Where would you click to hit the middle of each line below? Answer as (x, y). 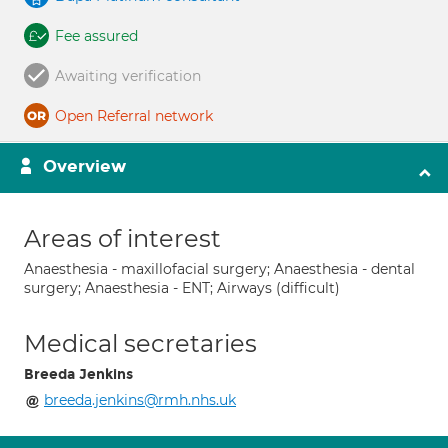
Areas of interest (122, 238)
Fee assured (96, 36)
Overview (84, 166)
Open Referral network (134, 116)
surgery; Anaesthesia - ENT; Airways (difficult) (182, 288)
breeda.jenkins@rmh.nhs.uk (140, 400)
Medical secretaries (140, 343)
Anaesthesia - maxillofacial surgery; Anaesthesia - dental (219, 269)
